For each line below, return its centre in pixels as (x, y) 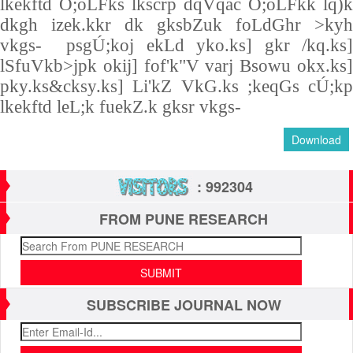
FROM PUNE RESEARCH (184, 219)
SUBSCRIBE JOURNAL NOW (184, 305)
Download (316, 139)
